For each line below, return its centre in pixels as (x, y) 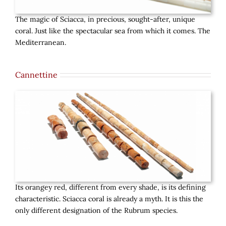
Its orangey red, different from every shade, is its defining (110, 187)
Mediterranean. (41, 43)
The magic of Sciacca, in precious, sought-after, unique (105, 19)
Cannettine (36, 75)
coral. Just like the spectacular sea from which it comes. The (113, 31)
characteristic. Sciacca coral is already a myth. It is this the (109, 199)
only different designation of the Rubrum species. (96, 211)
